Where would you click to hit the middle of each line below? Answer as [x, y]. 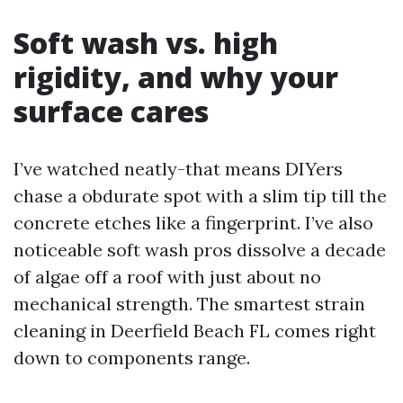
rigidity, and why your [176, 77]
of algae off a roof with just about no [167, 277]
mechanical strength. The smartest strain [189, 304]
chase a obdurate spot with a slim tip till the [200, 196]
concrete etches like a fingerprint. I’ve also [193, 223]
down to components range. [132, 358]
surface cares [111, 111]
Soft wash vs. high [146, 43]
